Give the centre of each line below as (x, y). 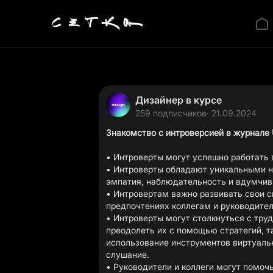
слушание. (128, 254)
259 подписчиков (171, 113)
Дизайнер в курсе (179, 100)
